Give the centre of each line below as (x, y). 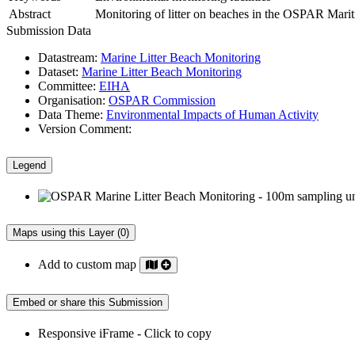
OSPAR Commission (162, 101)
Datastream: (68, 58)
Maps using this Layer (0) (71, 232)
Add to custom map (89, 264)
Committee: (67, 86)
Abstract (30, 14)
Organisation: (72, 101)
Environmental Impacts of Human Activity (212, 115)
